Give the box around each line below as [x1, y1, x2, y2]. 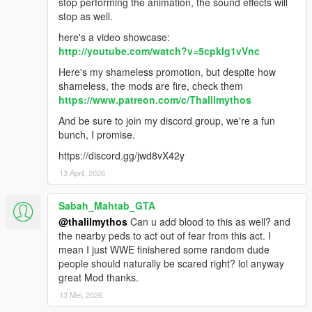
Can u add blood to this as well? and [127, 214, 290, 229]
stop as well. [58, 9, 113, 24]
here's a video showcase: [58, 30, 170, 45]
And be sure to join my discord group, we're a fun [58, 114, 275, 128]
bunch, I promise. [58, 127, 135, 142]
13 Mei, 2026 [59, 289, 102, 301]
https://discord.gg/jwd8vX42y [58, 148, 185, 163]
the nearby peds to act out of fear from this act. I [58, 228, 271, 243]
